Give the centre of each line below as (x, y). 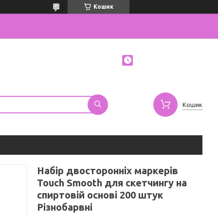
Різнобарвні (65, 207)
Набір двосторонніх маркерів (108, 171)
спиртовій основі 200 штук (100, 195)
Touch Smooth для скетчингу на (112, 183)
